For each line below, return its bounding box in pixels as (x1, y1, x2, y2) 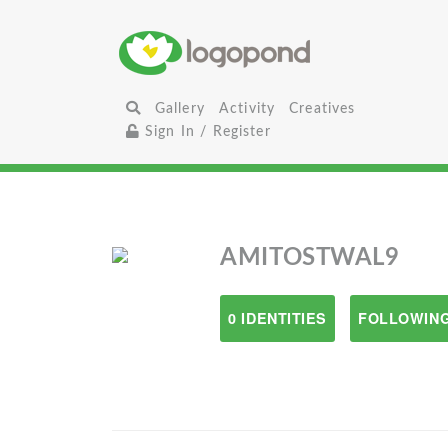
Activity (218, 101, 276, 116)
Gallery (154, 101, 205, 116)
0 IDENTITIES (228, 308, 328, 328)
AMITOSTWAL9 (220, 246, 400, 270)
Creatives (289, 101, 356, 116)
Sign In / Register (139, 124, 271, 139)
